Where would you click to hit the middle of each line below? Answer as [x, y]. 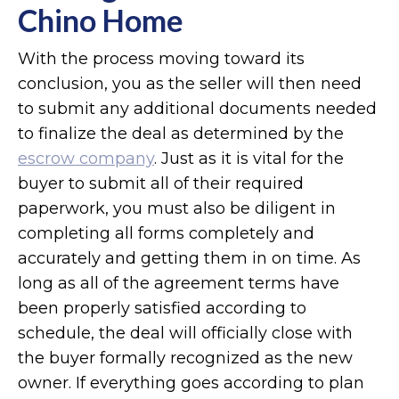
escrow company [86, 158]
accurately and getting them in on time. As [189, 258]
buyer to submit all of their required [161, 183]
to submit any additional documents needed [197, 108]
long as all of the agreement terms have [179, 283]
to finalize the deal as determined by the [181, 133]
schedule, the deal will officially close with [185, 333]
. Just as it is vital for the [249, 158]
